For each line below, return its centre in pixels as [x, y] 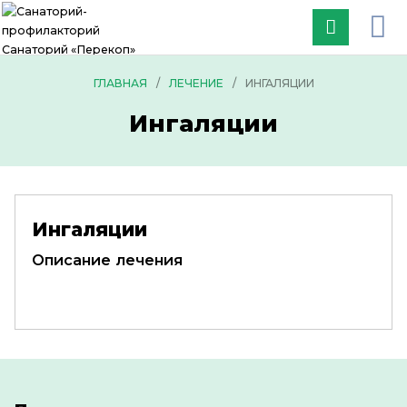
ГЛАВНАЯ [120, 83]
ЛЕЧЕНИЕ [196, 83]
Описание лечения [107, 260]
